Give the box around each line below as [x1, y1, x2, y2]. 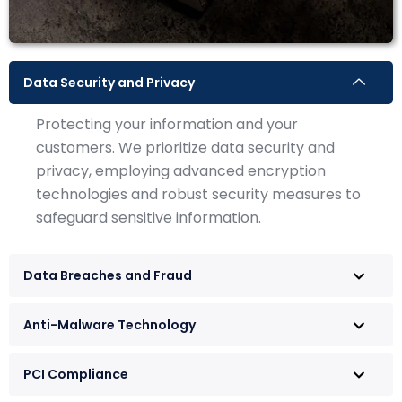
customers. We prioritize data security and [36, 136, 335, 158]
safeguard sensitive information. [36, 206, 261, 228]
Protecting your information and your [36, 113, 298, 135]
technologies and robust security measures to [36, 183, 361, 205]
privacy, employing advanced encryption [36, 160, 326, 181]
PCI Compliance [23, 364, 128, 383]
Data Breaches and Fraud [23, 266, 192, 284]
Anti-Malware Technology [23, 315, 196, 334]
